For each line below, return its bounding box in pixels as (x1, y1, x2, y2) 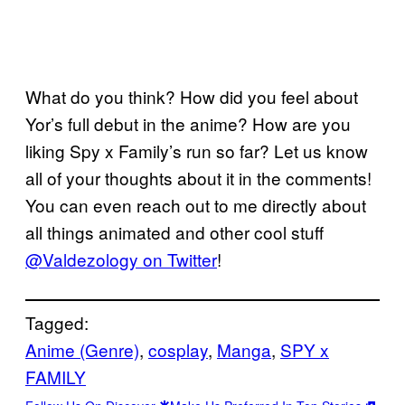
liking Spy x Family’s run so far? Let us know (25, 138, 368, 163)
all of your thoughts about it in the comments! (25, 165, 372, 190)
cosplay (148, 337, 208, 362)
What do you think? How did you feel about (25, 84, 358, 108)
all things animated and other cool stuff (25, 220, 324, 244)
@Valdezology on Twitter (25, 247, 217, 271)
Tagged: (25, 310, 89, 334)
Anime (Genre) (25, 337, 139, 362)
